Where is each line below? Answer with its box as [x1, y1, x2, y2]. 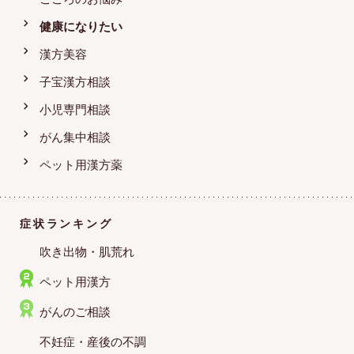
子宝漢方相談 [40, 75, 111, 89]
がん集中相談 [40, 130, 111, 145]
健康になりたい [40, 20, 122, 34]
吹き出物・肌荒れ [40, 245, 134, 259]
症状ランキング [20, 217, 113, 231]
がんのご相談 [40, 305, 111, 319]
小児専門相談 [40, 103, 111, 117]
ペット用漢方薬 [40, 158, 122, 172]
